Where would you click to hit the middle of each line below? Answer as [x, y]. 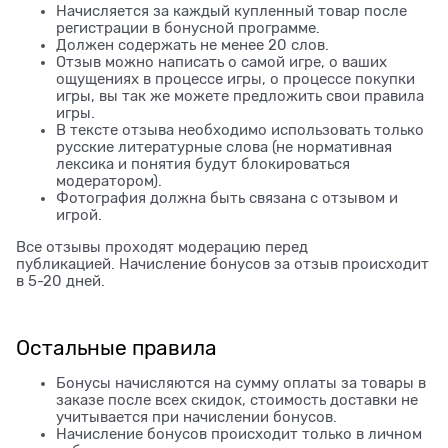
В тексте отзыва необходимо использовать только [240, 130]
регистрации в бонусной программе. [188, 28]
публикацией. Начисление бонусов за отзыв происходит [222, 264]
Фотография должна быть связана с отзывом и [227, 198]
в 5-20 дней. [60, 281]
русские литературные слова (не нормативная [224, 147]
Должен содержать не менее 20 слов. [192, 45]
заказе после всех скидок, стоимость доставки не [237, 400]
